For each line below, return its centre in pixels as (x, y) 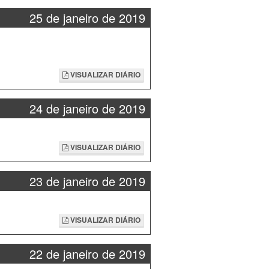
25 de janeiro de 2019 (87, 18)
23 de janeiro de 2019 (87, 181)
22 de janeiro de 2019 (87, 254)
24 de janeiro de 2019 (87, 108)
